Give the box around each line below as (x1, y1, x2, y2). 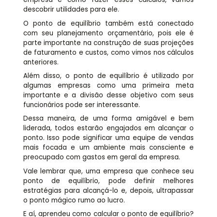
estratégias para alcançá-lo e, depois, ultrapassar (23, 186, 194, 195)
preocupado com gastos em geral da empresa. (23, 153, 180, 162)
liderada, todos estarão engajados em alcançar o (23, 124, 194, 133)
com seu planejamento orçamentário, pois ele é (23, 28, 194, 38)
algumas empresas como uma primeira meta (23, 81, 194, 90)
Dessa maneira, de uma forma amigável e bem (23, 114, 194, 124)
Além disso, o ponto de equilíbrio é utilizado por (23, 71, 194, 80)
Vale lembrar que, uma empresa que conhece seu (23, 166, 194, 176)
